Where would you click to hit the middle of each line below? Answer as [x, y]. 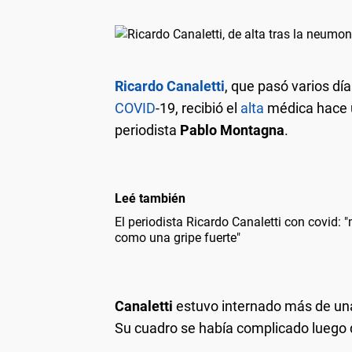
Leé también [150, 198]
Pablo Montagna [232, 130]
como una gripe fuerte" [178, 237]
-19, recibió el [198, 108]
